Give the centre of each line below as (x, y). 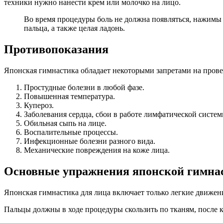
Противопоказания (56, 49)
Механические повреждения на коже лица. (97, 150)
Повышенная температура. (69, 96)
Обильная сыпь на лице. (65, 123)
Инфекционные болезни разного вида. (90, 141)
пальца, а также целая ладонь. (74, 28)
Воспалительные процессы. (71, 132)
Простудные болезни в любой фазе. (84, 87)
